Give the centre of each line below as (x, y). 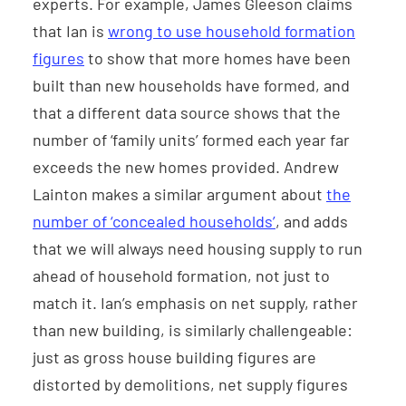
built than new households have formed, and (191, 86)
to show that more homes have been (217, 58)
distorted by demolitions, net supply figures (190, 385)
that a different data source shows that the (187, 113)
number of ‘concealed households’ (154, 222)
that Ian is (70, 31)
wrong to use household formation (232, 31)
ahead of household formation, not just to (181, 276)
